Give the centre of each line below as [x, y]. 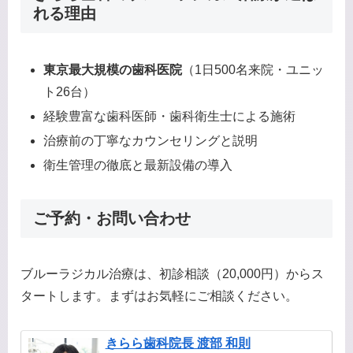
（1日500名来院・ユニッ [253, 69]
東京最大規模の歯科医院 [113, 69]
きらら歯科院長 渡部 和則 [178, 344]
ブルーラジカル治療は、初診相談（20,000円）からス [172, 274]
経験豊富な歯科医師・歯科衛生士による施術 [170, 116]
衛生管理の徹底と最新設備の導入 [138, 165]
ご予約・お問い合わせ [112, 218]
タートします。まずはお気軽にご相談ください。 [159, 296]
